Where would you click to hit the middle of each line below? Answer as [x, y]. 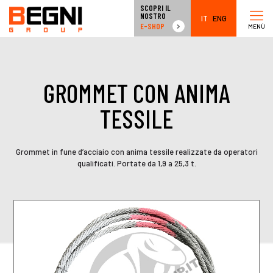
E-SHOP [152, 26]
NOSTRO [153, 16]
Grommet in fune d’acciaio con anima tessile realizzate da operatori [136, 152]
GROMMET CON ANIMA [136, 93]
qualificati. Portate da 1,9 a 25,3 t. [136, 163]
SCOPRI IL [155, 8]
